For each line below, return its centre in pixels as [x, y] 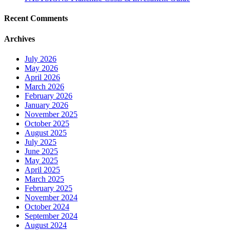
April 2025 [42, 169]
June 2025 [41, 151]
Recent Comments [36, 18]
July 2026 [41, 59]
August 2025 [46, 132]
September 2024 [51, 216]
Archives [20, 39]
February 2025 [49, 188]
